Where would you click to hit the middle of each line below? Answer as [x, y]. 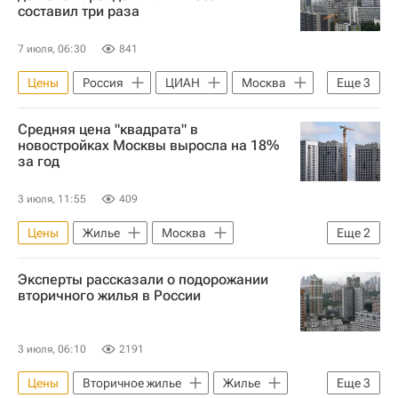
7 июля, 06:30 [52, 48]
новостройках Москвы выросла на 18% [148, 145]
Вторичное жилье [132, 383]
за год [39, 161]
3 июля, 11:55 [52, 199]
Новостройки [193, 260]
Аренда [198, 110]
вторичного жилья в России [109, 295]
